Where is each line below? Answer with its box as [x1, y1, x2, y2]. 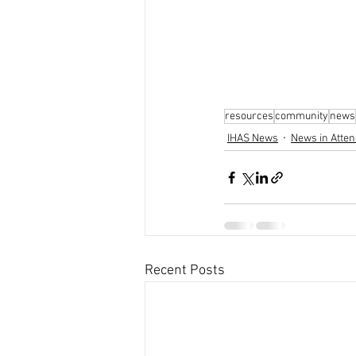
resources [225, 110, 273, 124]
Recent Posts [145, 262, 225, 280]
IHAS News [227, 131, 278, 145]
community [275, 110, 328, 124]
